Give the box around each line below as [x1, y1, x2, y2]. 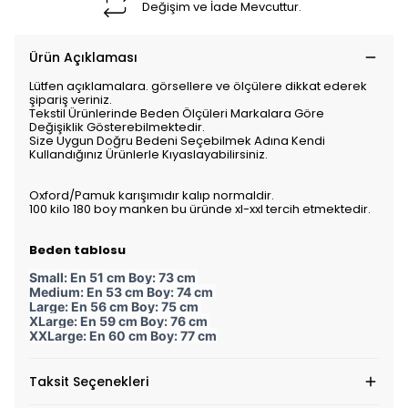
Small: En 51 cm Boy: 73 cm [29, 270, 199, 285]
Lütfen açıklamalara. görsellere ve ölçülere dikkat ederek [29, 77, 367, 95]
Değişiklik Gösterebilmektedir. [29, 118, 205, 136]
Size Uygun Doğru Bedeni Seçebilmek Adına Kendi [29, 132, 325, 149]
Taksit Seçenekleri [29, 372, 148, 391]
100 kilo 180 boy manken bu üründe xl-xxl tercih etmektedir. [29, 200, 371, 218]
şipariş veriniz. [29, 91, 112, 108]
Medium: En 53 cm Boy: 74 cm [29, 284, 216, 300]
